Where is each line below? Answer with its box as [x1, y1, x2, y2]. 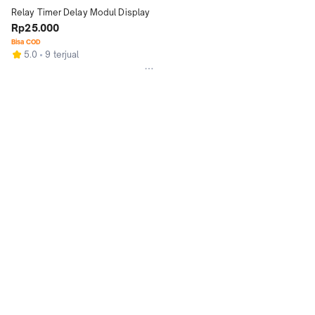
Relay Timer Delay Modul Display [11, 7, 150, 18]
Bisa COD [11, 38, 41, 46]
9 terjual [45, 49, 79, 60]
